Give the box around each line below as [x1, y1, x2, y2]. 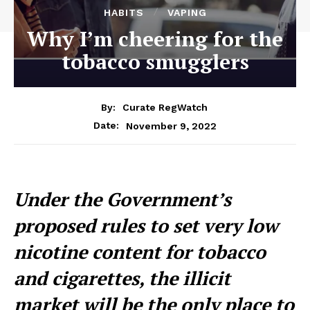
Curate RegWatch [122, 102, 208, 113]
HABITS [103, 6, 144, 18]
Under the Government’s [14, 187, 231, 212]
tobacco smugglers [61, 47, 249, 75]
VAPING [167, 6, 207, 18]
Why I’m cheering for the [27, 24, 283, 53]
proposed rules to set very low [14, 213, 278, 239]
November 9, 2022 [126, 120, 217, 131]
